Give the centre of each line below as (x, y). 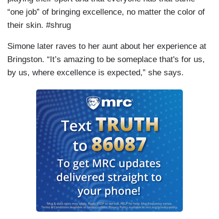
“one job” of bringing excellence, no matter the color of (106, 12)
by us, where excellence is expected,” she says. (96, 73)
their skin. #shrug (39, 25)
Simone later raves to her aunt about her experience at (107, 46)
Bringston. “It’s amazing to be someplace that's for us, (106, 60)
